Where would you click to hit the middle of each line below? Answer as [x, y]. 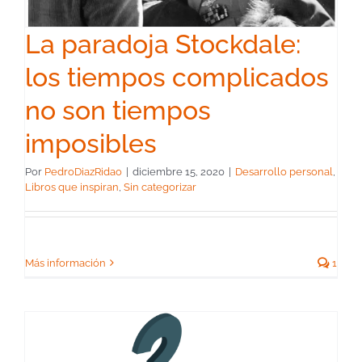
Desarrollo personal [284, 171]
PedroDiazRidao [83, 171]
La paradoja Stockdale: [163, 44]
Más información [65, 263]
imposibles [91, 143]
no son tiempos [118, 110]
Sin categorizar [160, 187]
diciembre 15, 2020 [179, 171]
